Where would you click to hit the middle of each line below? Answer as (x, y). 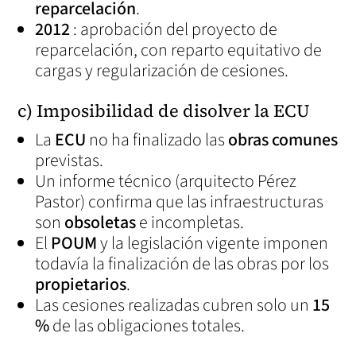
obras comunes (283, 140)
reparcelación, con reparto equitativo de (179, 50)
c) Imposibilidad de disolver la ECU (164, 110)
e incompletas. (190, 222)
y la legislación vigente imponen (213, 243)
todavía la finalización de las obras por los (182, 264)
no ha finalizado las (157, 140)
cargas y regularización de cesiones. (162, 71)
